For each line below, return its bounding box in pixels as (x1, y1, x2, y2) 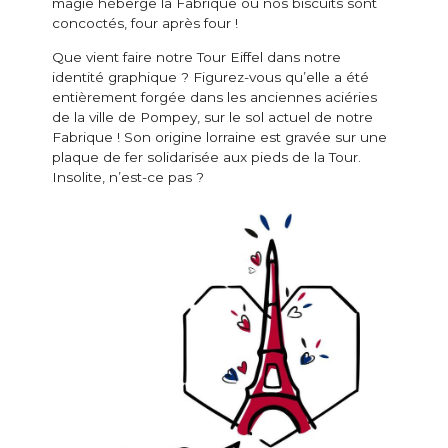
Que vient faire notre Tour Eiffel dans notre (52, 48, 342, 65)
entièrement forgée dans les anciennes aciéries (52, 88, 378, 105)
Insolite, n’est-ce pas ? (52, 168, 205, 185)
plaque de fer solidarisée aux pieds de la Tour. (52, 148, 362, 165)
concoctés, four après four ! (52, 15, 239, 32)
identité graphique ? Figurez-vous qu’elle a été (52, 68, 370, 85)
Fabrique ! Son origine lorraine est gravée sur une (52, 128, 388, 145)
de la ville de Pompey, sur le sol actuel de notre (52, 108, 374, 125)
